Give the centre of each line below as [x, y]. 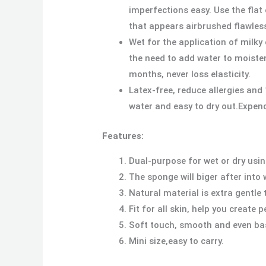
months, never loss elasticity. [190, 75]
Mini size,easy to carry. [177, 241]
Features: [123, 136]
